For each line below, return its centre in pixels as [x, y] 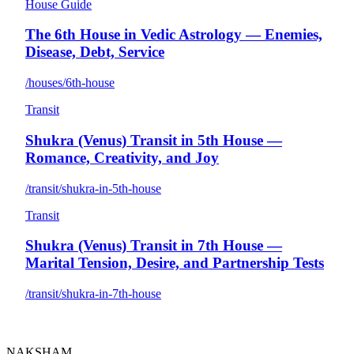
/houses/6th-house [70, 83]
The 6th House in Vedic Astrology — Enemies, [174, 35]
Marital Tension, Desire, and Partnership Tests [175, 263]
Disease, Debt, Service [95, 52]
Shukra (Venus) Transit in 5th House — [154, 140]
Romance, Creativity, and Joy [122, 157]
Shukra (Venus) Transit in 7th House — [154, 246]
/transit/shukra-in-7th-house [93, 293]
